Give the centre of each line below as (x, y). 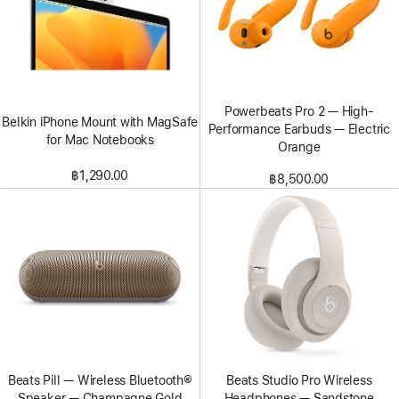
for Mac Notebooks (100, 139)
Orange (299, 147)
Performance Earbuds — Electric (299, 129)
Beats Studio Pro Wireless (299, 380)
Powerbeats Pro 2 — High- (299, 111)
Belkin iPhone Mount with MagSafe (100, 122)
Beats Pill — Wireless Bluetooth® (100, 380)
